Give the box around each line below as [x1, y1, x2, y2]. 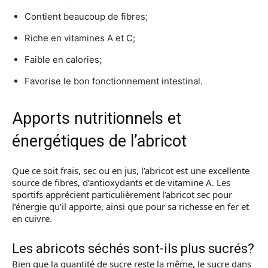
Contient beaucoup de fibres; [25, 11, 148, 22]
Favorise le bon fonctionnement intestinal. [25, 75, 203, 87]
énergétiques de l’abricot [12, 132, 187, 151]
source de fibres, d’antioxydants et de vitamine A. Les [12, 176, 230, 188]
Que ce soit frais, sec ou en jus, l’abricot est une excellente [12, 165, 249, 176]
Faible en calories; [25, 54, 102, 65]
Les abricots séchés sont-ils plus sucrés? [12, 241, 254, 256]
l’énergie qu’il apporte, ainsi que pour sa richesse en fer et [12, 200, 249, 212]
